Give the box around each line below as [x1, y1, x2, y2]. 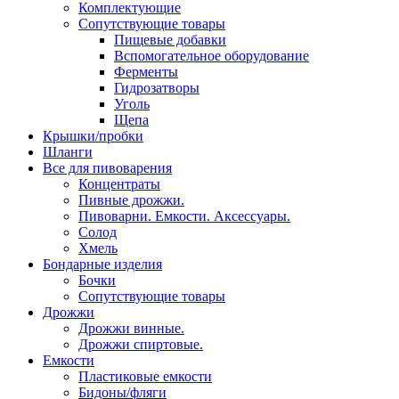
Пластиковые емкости [78, 369, 212, 384]
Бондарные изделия [43, 256, 162, 272]
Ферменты [114, 64, 178, 79]
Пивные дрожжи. [78, 192, 184, 208]
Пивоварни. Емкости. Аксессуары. [78, 208, 290, 224]
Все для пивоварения [43, 160, 172, 175]
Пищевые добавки [114, 32, 226, 47]
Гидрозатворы [114, 80, 199, 95]
